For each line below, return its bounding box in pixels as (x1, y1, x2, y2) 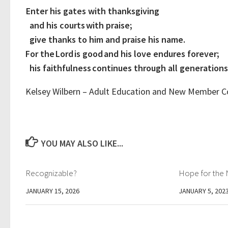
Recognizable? (25, 167, 77, 179)
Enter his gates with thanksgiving (26, 5, 159, 17)
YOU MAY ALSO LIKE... (41, 137, 123, 149)
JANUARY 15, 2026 (25, 186, 79, 195)
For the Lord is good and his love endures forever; (25, 48, 219, 60)
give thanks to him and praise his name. (25, 34, 185, 45)
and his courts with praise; (25, 19, 132, 31)
